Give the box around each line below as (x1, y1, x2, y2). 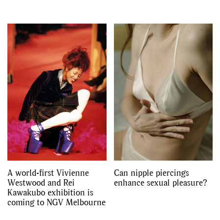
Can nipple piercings (113, 166, 189, 179)
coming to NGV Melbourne (7, 196, 106, 209)
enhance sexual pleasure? (113, 176, 207, 189)
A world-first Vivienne (7, 166, 89, 179)
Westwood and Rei (7, 176, 75, 189)
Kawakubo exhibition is (7, 186, 93, 199)
